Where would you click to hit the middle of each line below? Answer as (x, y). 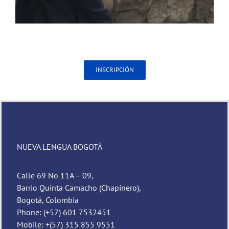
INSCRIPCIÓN (114, 70)
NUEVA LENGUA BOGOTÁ (60, 147)
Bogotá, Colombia (48, 200)
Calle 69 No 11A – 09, (55, 176)
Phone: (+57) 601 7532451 (64, 212)
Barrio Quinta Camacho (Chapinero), (79, 188)
